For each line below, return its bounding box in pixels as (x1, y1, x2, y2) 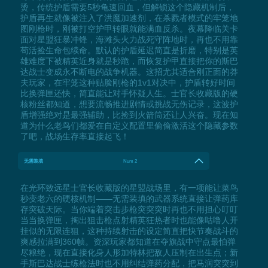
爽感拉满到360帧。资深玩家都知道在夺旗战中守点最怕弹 (20, 236, 236, 246)
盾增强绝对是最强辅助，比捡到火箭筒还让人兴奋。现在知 (20, 109, 238, 120)
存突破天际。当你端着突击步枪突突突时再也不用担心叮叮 (20, 204, 238, 214)
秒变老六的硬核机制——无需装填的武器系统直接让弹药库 (20, 193, 238, 203)
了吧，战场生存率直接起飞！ (20, 131, 129, 141)
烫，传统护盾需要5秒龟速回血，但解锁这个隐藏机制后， (20, 2, 234, 12)
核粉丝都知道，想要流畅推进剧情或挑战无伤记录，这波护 (20, 99, 238, 109)
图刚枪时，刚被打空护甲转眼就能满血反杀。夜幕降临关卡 (20, 23, 238, 33)
